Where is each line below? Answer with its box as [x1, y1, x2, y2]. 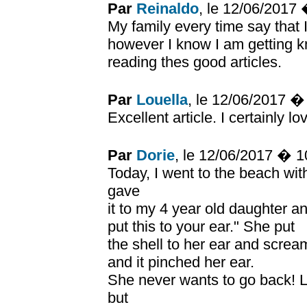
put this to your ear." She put [108, 218, 295, 235]
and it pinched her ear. [108, 254, 254, 271]
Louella [136, 91, 188, 108]
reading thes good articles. [108, 53, 282, 71]
